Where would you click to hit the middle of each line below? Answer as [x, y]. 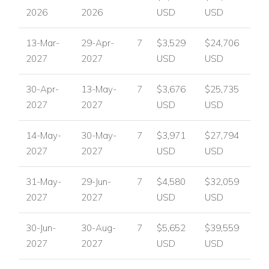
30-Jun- [41, 228]
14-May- [44, 135]
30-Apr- [42, 89]
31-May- [44, 181]
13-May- [99, 89]
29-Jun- [96, 181]
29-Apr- [98, 43]
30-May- [99, 135]
